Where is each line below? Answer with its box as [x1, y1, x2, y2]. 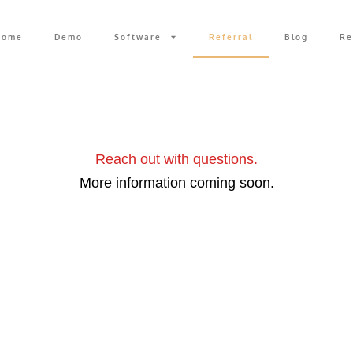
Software [113, 32, 162, 42]
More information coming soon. [79, 175, 274, 191]
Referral [208, 32, 253, 42]
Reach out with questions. [95, 151, 258, 168]
